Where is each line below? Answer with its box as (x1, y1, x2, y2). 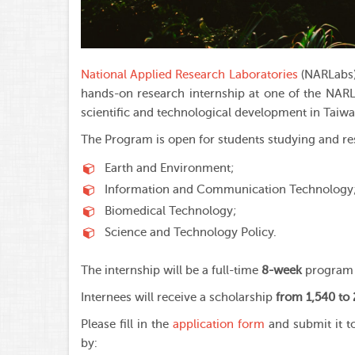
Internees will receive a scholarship (81, 290, 276, 304)
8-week (261, 263, 305, 277)
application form (173, 317, 265, 331)
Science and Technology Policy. (105, 226, 277, 240)
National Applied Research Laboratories (81, 68, 298, 82)
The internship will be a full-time (81, 263, 261, 277)
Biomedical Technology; (105, 204, 236, 219)
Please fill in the (81, 317, 174, 331)
